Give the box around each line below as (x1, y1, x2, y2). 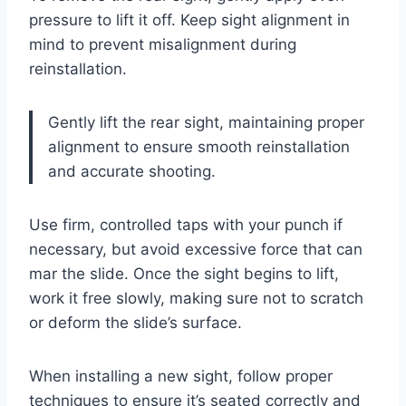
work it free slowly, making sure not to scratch (29, 289, 363, 308)
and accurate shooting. (48, 162, 216, 181)
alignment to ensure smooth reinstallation (48, 138, 350, 157)
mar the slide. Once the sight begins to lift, (29, 265, 339, 284)
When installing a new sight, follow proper (29, 367, 333, 386)
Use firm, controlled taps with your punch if (29, 216, 343, 235)
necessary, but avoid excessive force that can (29, 240, 362, 259)
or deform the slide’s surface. (29, 314, 242, 333)
